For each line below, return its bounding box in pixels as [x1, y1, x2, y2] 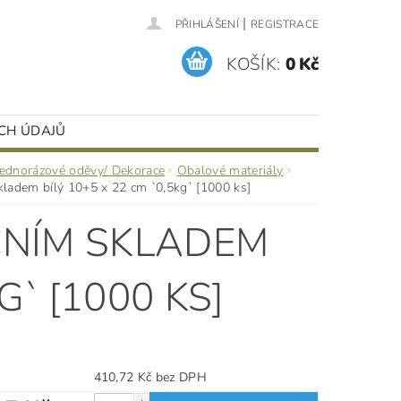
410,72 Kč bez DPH [155, 369, 207, 386]
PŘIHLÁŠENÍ [175, 17, 239, 31]
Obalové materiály [176, 162, 284, 179]
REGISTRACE [250, 17, 320, 31]
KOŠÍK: [226, 52, 281, 76]
